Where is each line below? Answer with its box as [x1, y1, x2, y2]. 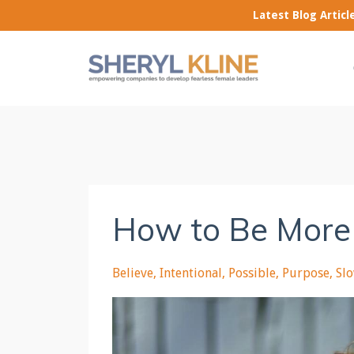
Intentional [160, 265, 222, 281]
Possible [228, 265, 276, 281]
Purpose [282, 265, 330, 281]
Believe [112, 265, 153, 281]
